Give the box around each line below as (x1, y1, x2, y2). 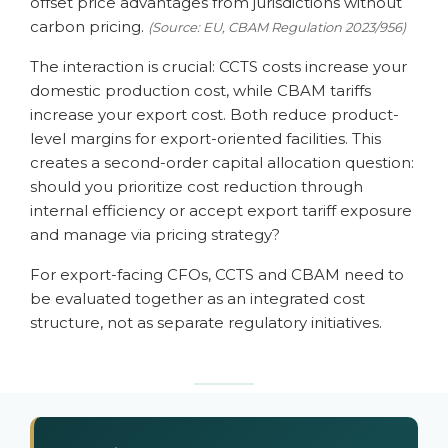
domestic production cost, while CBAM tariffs (30, 81, 371, 100)
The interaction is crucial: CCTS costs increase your (30, 57, 407, 76)
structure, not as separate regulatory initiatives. (30, 313, 382, 332)
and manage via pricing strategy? (30, 225, 280, 244)
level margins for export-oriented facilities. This (30, 129, 381, 148)
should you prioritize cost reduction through (30, 177, 363, 196)
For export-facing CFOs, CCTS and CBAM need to (30, 265, 404, 284)
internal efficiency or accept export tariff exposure (30, 201, 412, 220)
